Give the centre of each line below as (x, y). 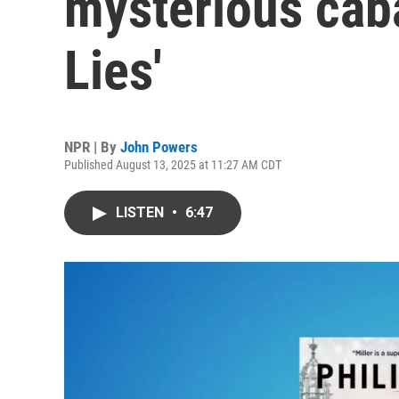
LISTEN (142, 212)
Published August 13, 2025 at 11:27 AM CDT (173, 165)
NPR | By (92, 147)
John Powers (159, 147)
